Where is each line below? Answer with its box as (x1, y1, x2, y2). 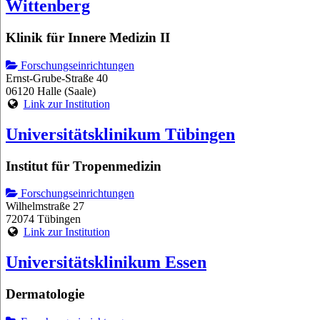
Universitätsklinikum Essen (6, 253, 206, 272)
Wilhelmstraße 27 (6, 200, 84, 213)
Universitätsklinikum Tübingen (6, 124, 235, 144)
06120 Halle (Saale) (6, 84, 96, 97)
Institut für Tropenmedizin (6, 158, 161, 174)
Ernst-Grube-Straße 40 (6, 71, 108, 84)
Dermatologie (6, 286, 84, 302)
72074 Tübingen (6, 213, 81, 226)
